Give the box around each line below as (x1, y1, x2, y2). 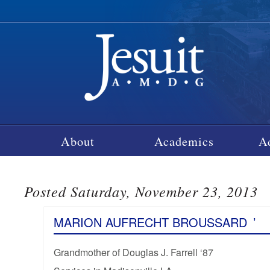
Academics (154, 132, 215, 149)
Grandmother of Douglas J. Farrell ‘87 (53, 245, 213, 259)
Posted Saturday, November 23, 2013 (24, 181, 259, 201)
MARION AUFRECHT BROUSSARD (53, 213, 247, 231)
